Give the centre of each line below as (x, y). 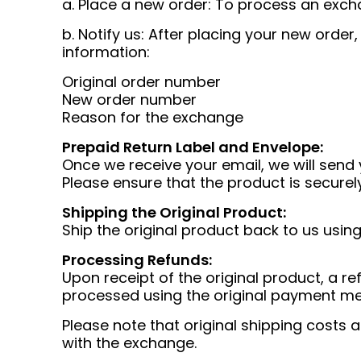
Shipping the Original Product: (174, 212)
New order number (129, 100)
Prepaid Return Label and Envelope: (193, 147)
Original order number (141, 82)
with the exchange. (129, 343)
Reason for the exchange (153, 117)
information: (106, 52)
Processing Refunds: (137, 260)
